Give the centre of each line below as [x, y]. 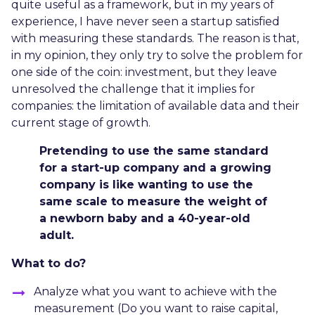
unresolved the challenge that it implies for [133, 89]
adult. [57, 235]
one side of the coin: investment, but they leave [144, 72]
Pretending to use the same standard [154, 150]
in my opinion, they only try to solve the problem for [157, 55]
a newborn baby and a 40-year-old [145, 218]
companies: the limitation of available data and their [155, 105]
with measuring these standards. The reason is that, [155, 38]
